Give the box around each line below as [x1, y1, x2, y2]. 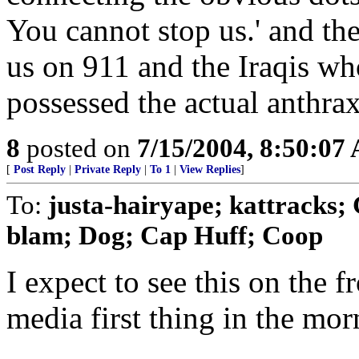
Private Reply [75, 163, 141, 175]
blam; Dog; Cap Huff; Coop [6, 220, 323, 250]
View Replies [179, 163, 240, 175]
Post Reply [14, 163, 66, 175]
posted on [20, 133, 137, 163]
